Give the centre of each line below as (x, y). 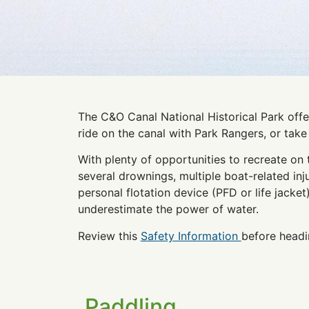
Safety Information (191, 236)
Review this (109, 236)
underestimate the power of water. (168, 209)
